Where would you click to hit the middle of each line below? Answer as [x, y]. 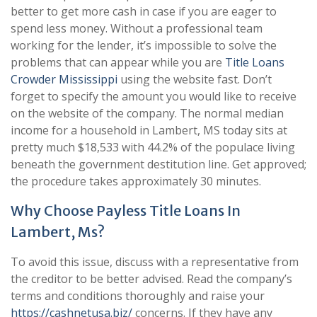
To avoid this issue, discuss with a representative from [155, 262]
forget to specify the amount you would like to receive [154, 96]
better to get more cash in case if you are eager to [144, 11]
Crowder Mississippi [64, 79]
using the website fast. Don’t [195, 79]
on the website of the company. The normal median [147, 113]
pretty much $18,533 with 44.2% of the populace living [153, 147]
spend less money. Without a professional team [137, 28]
